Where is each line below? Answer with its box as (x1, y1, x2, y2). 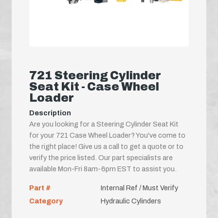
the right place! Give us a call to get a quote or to (29, 142, 183, 150)
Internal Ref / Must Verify (100, 183, 178, 192)
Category (29, 197, 63, 205)
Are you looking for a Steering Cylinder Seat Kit (29, 120, 179, 128)
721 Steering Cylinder (29, 69, 161, 82)
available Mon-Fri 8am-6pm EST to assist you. (29, 164, 177, 173)
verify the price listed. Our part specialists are (29, 153, 173, 162)
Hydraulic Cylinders (100, 197, 161, 205)
